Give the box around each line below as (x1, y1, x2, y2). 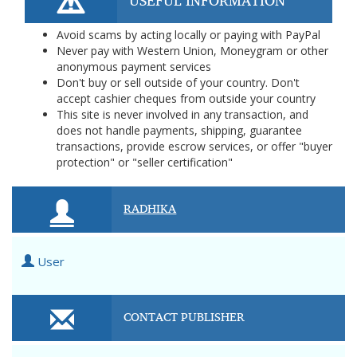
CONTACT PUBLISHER (124, 305, 245, 328)
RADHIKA (124, 197, 177, 219)
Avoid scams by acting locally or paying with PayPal (57, 27, 320, 42)
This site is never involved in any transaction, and (57, 107, 308, 122)
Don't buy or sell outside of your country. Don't (57, 75, 300, 90)
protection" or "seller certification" (57, 155, 233, 170)
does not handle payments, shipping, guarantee (57, 123, 302, 138)
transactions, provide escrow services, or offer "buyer (57, 139, 332, 154)
